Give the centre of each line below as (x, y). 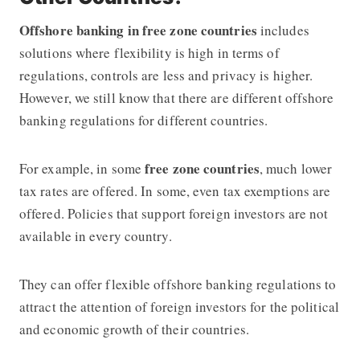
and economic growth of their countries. (136, 329)
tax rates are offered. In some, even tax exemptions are (175, 190)
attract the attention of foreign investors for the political (179, 306)
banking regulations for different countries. (143, 120)
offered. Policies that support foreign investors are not (174, 213)
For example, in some (82, 168)
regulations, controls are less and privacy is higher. (166, 75)
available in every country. (95, 235)
